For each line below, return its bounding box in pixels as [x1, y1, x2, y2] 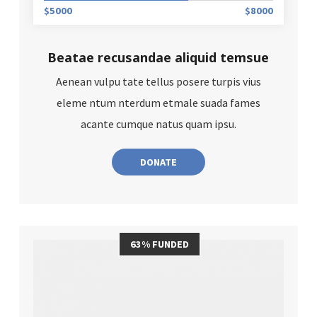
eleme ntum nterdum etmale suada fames [56, 96, 260, 110]
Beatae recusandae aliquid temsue [47, 49, 270, 67]
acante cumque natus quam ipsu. [80, 117, 236, 132]
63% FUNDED [130, 238, 190, 250]
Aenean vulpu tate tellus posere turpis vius [55, 74, 261, 89]
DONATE [139, 156, 177, 169]
